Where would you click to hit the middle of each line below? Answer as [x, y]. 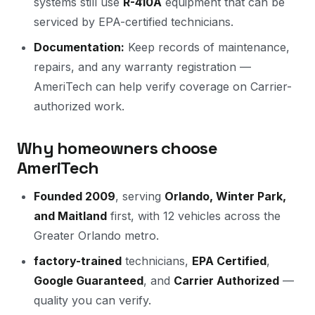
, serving [140, 196]
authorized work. [79, 106]
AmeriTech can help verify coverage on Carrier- [163, 86]
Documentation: [79, 47]
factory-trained [78, 261]
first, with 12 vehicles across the [194, 216]
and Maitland [70, 216]
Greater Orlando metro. [96, 236]
